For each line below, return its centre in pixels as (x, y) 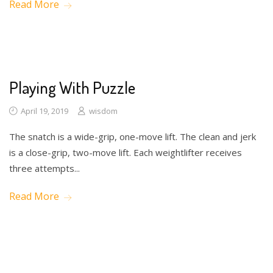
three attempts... (44, 168)
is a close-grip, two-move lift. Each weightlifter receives (126, 152)
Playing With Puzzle (72, 87)
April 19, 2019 (44, 111)
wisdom (103, 111)
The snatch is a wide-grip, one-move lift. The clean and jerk (133, 136)
